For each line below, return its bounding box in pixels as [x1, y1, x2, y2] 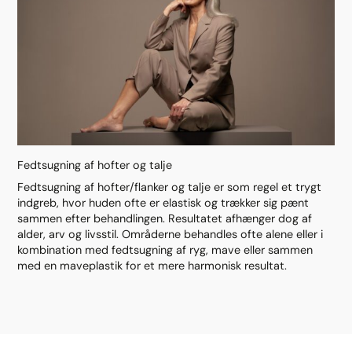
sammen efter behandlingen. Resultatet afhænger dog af [17, 211, 313, 225]
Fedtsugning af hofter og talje [17, 158, 173, 173]
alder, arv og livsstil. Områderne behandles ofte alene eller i [17, 226, 324, 241]
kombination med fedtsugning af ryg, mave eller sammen [17, 242, 313, 257]
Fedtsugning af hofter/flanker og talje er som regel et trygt [17, 179, 322, 194]
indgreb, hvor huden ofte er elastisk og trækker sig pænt [17, 195, 310, 210]
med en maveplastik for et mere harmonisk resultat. [17, 258, 288, 273]
